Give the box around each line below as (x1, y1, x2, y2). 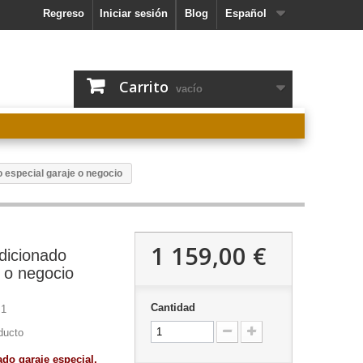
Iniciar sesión (100, 7, 168, 19)
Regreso (43, 7, 84, 19)
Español (225, 7, 267, 19)
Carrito (118, 77, 169, 96)
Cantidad (150, 301, 195, 314)
